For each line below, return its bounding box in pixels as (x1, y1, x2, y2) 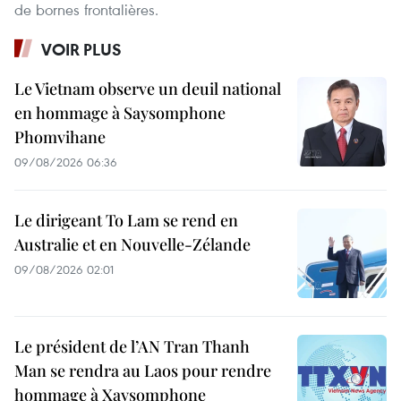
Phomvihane (14, 125, 106, 148)
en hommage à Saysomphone (14, 101, 226, 124)
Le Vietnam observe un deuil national (14, 77, 281, 99)
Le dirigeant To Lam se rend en (14, 209, 238, 231)
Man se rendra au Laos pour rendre (14, 359, 271, 381)
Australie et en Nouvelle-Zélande (14, 233, 251, 255)
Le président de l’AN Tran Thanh (14, 335, 250, 357)
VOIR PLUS (41, 38, 122, 60)
